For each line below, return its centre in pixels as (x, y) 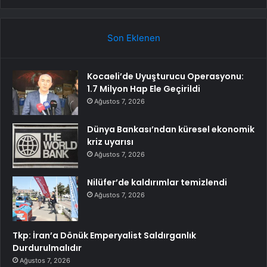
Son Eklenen (133, 38)
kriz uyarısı (110, 142)
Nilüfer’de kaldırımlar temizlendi (157, 183)
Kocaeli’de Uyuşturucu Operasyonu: (165, 77)
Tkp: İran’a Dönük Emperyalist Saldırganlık (104, 236)
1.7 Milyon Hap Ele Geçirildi (144, 89)
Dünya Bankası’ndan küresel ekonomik (171, 130)
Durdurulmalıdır (47, 248)
